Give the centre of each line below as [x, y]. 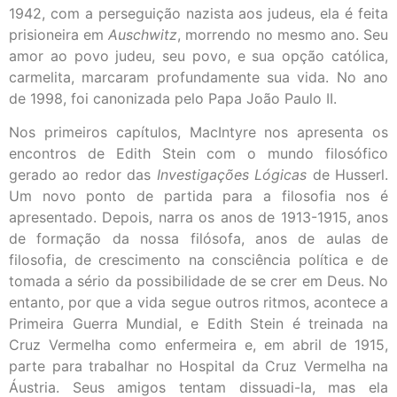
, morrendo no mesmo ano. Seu [283, 34]
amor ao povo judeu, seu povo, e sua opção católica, [198, 55]
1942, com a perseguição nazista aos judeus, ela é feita [198, 13]
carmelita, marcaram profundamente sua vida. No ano [198, 77]
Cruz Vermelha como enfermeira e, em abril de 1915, [198, 345]
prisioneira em [59, 34]
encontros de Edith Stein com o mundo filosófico [198, 154]
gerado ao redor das [83, 175]
